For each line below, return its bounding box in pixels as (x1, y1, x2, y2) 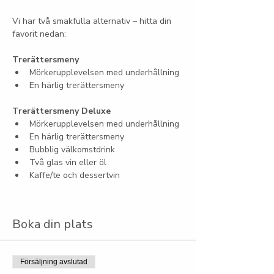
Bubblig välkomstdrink (29, 144, 115, 155)
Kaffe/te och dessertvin (29, 169, 120, 181)
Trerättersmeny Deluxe (12, 105, 111, 117)
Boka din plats (12, 216, 93, 232)
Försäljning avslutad (20, 257, 87, 266)
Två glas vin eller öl (29, 157, 106, 168)
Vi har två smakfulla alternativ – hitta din (12, 15, 174, 27)
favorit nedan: (12, 28, 66, 40)
